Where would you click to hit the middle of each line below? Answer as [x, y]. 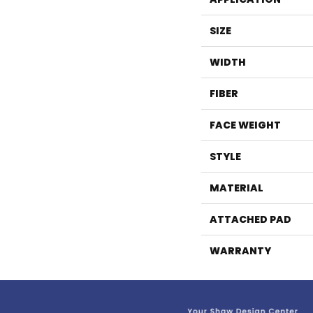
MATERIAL [236, 188]
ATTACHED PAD [250, 220]
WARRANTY [240, 251]
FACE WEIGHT [245, 125]
